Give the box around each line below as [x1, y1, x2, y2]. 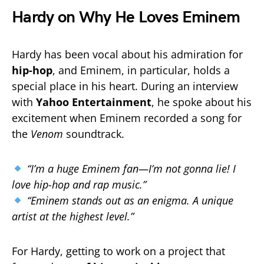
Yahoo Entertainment [36, 94, 151, 109]
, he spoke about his [151, 94, 252, 109]
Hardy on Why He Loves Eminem [12, 7, 240, 27]
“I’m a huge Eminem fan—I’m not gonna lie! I [27, 161, 236, 176]
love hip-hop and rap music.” [12, 177, 146, 192]
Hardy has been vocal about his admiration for [12, 47, 243, 61]
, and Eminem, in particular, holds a [52, 62, 230, 77]
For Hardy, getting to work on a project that [12, 243, 225, 258]
